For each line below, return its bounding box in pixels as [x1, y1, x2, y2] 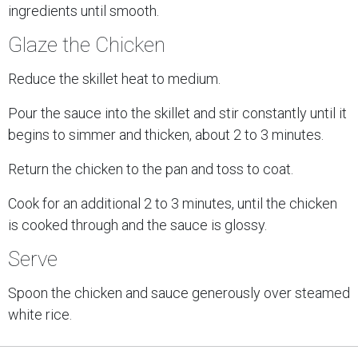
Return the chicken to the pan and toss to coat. [8, 161, 293, 177]
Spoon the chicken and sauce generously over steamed [8, 284, 350, 301]
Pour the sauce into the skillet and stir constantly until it [8, 105, 347, 121]
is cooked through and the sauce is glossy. [8, 217, 267, 233]
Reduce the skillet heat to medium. [8, 70, 221, 87]
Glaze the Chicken [8, 33, 165, 57]
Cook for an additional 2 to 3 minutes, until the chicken [8, 195, 337, 212]
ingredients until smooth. [8, 2, 159, 19]
